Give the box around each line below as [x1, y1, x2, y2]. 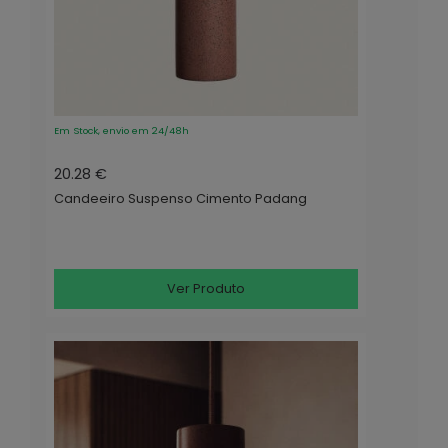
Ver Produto [167, 280, 246, 298]
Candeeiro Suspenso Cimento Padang [54, 190, 307, 208]
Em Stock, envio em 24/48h [54, 124, 189, 138]
